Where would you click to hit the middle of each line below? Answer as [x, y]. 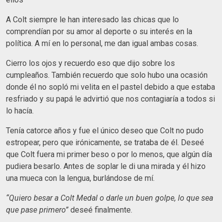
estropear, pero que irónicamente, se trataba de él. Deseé [105, 142]
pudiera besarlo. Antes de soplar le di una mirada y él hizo [106, 166]
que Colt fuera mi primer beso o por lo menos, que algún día [109, 154]
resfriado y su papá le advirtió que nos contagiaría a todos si [111, 99]
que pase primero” [37, 210]
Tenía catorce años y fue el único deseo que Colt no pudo [105, 130]
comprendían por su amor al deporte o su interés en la [99, 31]
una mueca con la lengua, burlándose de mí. [80, 178]
